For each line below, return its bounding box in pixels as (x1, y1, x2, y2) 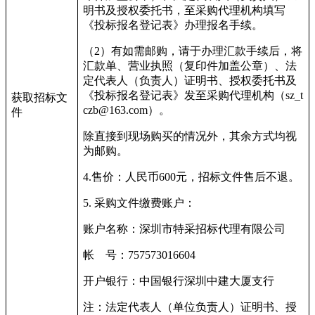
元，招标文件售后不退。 (176, 170, 300, 183)
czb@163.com (83, 103, 148, 116)
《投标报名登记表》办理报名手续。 (83, 18, 263, 31)
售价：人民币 (91, 170, 159, 183)
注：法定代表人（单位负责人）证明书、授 (83, 300, 297, 313)
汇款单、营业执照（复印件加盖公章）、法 (83, 59, 297, 72)
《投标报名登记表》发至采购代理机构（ (83, 89, 285, 101)
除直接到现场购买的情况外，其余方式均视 (83, 129, 297, 142)
